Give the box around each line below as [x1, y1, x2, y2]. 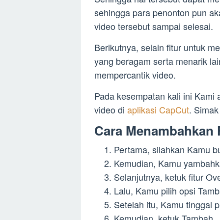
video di [94, 103, 127, 116]
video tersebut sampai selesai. [94, 20, 213, 33]
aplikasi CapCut [127, 103, 189, 116]
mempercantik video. [94, 68, 176, 82]
